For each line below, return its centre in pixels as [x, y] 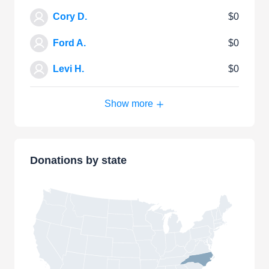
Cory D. [70, 16]
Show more [130, 104]
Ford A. [69, 43]
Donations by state [78, 161]
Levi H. [68, 69]
